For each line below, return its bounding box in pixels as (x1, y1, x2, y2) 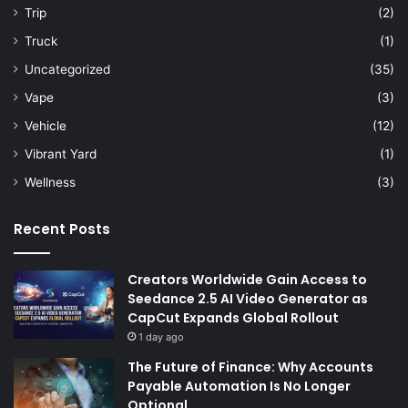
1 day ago (138, 331, 184, 344)
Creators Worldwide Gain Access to (127, 270, 367, 290)
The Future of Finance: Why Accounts (127, 358, 373, 377)
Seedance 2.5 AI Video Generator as (127, 290, 368, 309)
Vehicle (25, 118, 66, 134)
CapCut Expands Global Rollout (127, 309, 342, 328)
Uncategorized (25, 62, 110, 77)
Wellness (25, 175, 76, 190)
